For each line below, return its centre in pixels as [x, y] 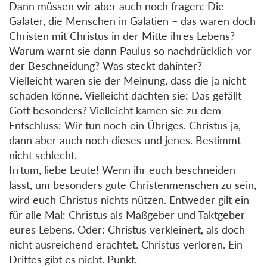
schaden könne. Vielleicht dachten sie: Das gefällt [125, 95]
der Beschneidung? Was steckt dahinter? [105, 65]
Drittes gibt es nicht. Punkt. [73, 259]
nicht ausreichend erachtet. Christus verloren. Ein [126, 244]
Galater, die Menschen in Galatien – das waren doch [132, 21]
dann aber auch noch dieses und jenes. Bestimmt [125, 140]
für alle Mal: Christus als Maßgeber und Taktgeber [127, 214]
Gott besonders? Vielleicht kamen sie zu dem [115, 110]
